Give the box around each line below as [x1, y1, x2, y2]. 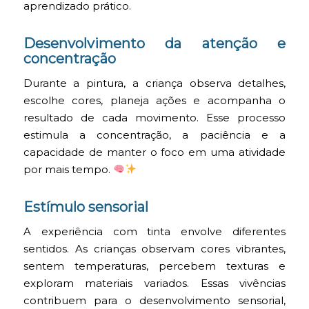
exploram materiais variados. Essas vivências [23, 277, 286, 290]
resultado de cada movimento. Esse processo [23, 111, 286, 124]
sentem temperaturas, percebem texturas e [23, 259, 286, 272]
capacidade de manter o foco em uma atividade [23, 146, 286, 159]
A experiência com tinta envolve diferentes [23, 225, 286, 238]
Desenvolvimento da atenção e [23, 35, 286, 52]
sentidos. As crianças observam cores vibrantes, [23, 242, 286, 255]
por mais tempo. [23, 163, 113, 176]
